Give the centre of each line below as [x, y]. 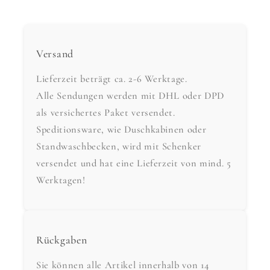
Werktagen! [61, 180]
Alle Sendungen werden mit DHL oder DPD [130, 96]
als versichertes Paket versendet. [106, 112]
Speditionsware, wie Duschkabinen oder [121, 129]
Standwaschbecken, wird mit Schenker [119, 146]
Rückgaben [62, 240]
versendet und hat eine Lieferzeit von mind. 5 [134, 163]
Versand [55, 54]
